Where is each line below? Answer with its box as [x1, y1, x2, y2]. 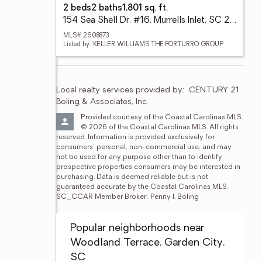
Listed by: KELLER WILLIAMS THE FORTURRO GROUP [63, 42, 223, 48]
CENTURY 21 [189, 86, 239, 95]
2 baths [91, 4, 122, 13]
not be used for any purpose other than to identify [56, 154, 222, 161]
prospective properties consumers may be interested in [56, 164, 240, 171]
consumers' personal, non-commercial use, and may [56, 144, 232, 151]
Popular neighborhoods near [70, 223, 204, 234]
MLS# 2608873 [63, 33, 109, 39]
